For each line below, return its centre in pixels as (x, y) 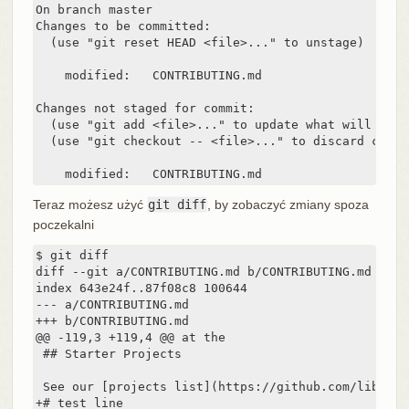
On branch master (94, 10)
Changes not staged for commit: (145, 109)
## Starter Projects (108, 354)
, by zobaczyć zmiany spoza (288, 205)
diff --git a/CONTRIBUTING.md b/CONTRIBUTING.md (203, 272)
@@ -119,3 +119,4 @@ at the (130, 338)
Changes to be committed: (123, 26)
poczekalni (63, 225)
